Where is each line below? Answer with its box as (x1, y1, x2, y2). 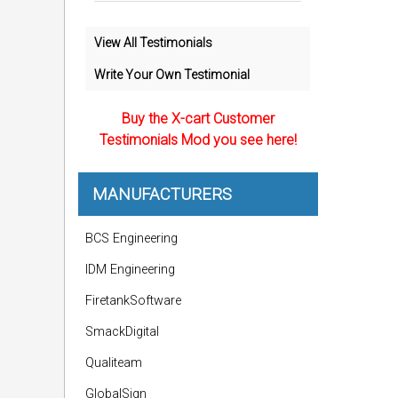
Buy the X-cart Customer (121, 110, 275, 127)
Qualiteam (85, 355, 142, 370)
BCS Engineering (85, 231, 178, 246)
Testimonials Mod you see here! (99, 131, 297, 148)
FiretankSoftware (85, 293, 181, 308)
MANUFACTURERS (92, 185, 232, 203)
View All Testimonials (94, 36, 212, 50)
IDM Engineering (85, 262, 175, 277)
